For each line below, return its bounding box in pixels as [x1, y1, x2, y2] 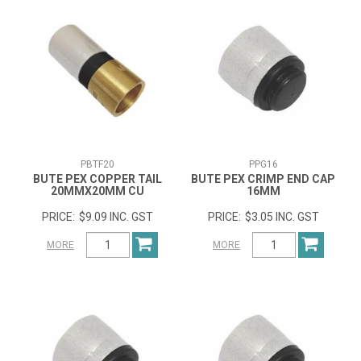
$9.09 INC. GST [79, 210, 154, 223]
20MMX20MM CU [51, 184, 145, 197]
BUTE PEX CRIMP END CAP [191, 172, 336, 185]
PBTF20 [81, 158, 115, 170]
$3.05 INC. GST [244, 210, 319, 223]
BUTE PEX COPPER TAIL [33, 172, 163, 185]
